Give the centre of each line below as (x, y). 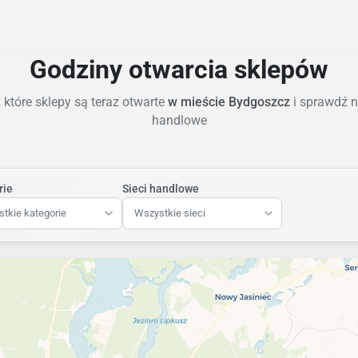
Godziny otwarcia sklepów (179, 70)
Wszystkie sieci (170, 213)
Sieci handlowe (161, 188)
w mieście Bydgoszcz (229, 101)
